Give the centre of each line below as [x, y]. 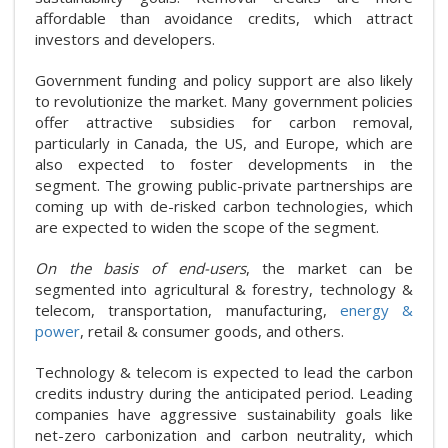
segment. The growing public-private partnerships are [224, 184]
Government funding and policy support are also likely [224, 79]
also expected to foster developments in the [224, 163]
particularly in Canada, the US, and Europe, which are [224, 142]
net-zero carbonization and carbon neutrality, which [224, 434]
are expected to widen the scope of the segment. [207, 226]
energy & [376, 309]
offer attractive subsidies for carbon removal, [224, 121]
